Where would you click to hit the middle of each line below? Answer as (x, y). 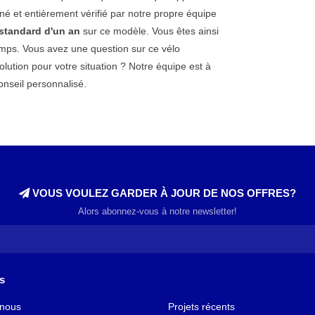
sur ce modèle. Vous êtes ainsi (149, 31)
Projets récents (201, 306)
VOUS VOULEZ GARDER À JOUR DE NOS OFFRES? (163, 193)
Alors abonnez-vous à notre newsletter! (157, 211)
